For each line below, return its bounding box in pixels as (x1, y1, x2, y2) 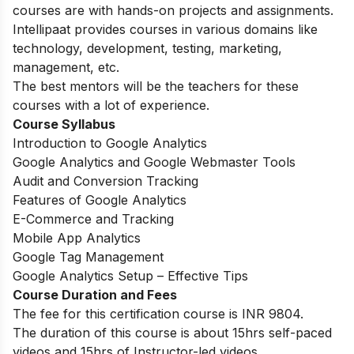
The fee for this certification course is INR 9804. (13, 305, 307, 322)
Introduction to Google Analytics (13, 134, 207, 151)
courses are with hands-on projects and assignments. (13, 2, 333, 18)
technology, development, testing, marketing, (13, 40, 282, 56)
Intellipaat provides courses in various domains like (13, 21, 318, 37)
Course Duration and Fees (13, 286, 177, 303)
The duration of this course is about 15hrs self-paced (13, 324, 332, 341)
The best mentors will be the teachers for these (13, 77, 299, 94)
